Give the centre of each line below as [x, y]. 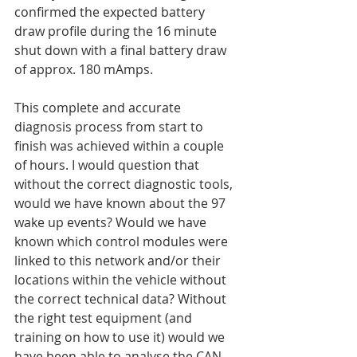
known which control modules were [123, 242]
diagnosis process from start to [110, 127]
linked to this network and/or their [119, 261]
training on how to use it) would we [121, 337]
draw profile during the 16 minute [117, 31]
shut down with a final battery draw [122, 51]
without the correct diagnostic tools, [125, 184]
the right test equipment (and [105, 318]
